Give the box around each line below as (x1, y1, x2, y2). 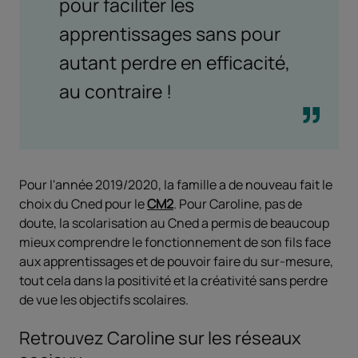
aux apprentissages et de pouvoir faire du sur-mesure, (19, 253, 333, 271)
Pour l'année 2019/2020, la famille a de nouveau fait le (19, 176, 332, 194)
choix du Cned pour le (19, 195, 147, 213)
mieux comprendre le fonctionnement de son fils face (19, 233, 331, 252)
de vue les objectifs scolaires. (19, 291, 189, 309)
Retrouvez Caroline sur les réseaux (19, 326, 301, 351)
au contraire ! (59, 78, 172, 105)
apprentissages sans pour (59, 21, 280, 47)
